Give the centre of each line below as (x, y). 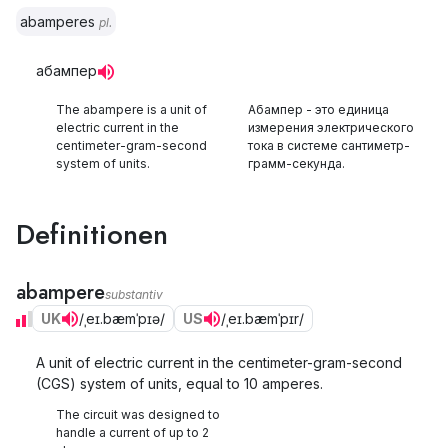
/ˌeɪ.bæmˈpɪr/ (262, 318)
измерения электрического (331, 127)
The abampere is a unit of (131, 109)
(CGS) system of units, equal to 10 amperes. (179, 383)
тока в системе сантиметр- (329, 145)
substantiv (134, 294)
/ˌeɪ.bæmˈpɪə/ (122, 318)
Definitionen (92, 234)
